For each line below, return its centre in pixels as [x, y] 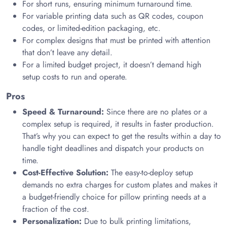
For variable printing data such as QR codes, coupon [113, 16]
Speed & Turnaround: [63, 112]
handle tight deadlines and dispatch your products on [113, 148]
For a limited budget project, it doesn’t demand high [112, 65]
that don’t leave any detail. [67, 52]
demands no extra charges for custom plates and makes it [120, 185]
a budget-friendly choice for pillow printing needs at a [114, 197]
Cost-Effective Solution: [65, 173]
